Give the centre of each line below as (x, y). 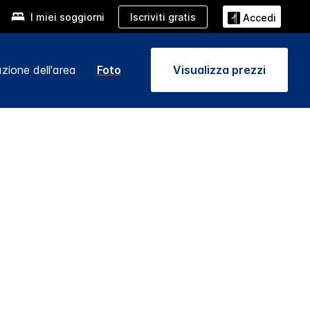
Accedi (259, 17)
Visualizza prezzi (219, 70)
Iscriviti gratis (163, 17)
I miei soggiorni (67, 17)
